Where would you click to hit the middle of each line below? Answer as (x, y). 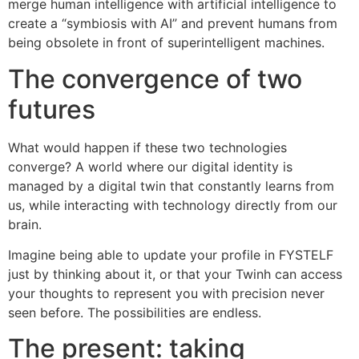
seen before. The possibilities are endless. (135, 312)
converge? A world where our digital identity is (150, 166)
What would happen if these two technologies (147, 147)
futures (52, 109)
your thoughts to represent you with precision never (166, 293)
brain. (25, 224)
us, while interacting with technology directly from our (173, 205)
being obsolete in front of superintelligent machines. (166, 43)
